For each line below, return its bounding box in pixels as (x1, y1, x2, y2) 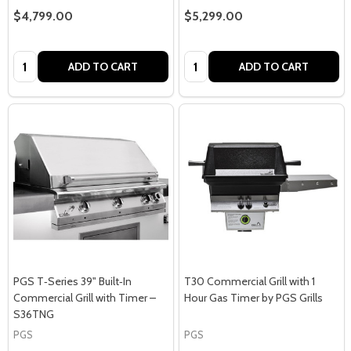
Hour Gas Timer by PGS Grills (184, 291, 323, 305)
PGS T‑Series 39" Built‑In (13, 274, 132, 288)
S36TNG (13, 307, 54, 321)
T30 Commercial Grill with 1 (184, 274, 315, 288)
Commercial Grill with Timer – (13, 291, 156, 305)
